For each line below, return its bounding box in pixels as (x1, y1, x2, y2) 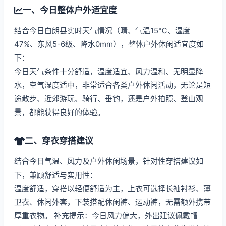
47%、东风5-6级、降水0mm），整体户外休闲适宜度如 (14, 39, 204, 49)
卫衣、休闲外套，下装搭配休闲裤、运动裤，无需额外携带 (14, 197, 211, 207)
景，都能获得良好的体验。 (14, 107, 105, 117)
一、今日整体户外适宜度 (23, 5, 117, 15)
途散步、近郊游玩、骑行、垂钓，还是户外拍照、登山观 (14, 94, 203, 103)
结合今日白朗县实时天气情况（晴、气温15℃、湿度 (14, 26, 190, 35)
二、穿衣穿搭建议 (25, 136, 93, 146)
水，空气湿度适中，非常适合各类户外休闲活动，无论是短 (14, 80, 211, 90)
